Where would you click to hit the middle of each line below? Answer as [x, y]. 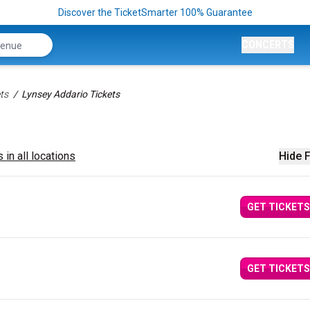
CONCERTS [268, 45]
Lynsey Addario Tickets [71, 94]
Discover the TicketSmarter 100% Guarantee [155, 12]
